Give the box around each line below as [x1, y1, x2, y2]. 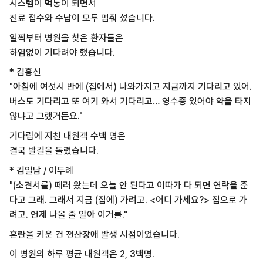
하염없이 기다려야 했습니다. [9, 46, 115, 58]
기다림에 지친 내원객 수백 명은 [9, 130, 126, 142]
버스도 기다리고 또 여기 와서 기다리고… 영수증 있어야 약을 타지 [9, 96, 251, 107]
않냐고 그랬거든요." [9, 110, 83, 122]
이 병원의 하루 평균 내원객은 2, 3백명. [9, 248, 154, 260]
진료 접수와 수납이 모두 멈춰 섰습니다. [9, 12, 155, 23]
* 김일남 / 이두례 [9, 164, 73, 176]
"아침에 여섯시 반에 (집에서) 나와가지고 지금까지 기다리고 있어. [9, 81, 252, 93]
